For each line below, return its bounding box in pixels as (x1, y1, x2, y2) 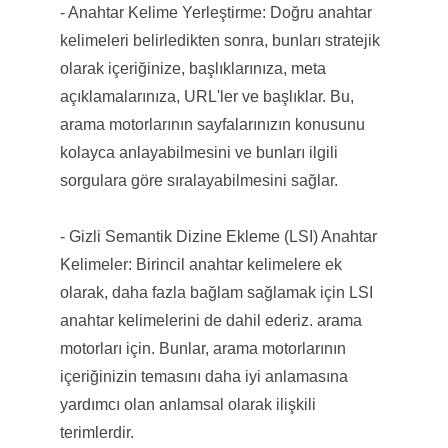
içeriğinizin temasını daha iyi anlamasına (59, 367, 348, 385)
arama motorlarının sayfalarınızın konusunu (59, 115, 365, 133)
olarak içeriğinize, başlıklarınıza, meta (59, 59, 326, 77)
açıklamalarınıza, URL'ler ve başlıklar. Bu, (59, 87, 354, 105)
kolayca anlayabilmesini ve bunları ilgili (59, 143, 338, 161)
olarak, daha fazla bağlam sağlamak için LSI (59, 283, 373, 301)
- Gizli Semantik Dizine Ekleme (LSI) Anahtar (59, 227, 377, 245)
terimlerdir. (59, 423, 134, 441)
